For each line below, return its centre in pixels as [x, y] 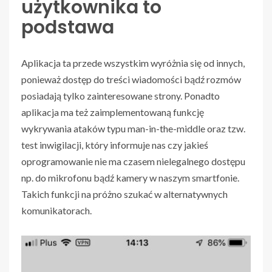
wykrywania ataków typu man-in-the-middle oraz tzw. [133, 128]
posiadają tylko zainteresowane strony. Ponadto [121, 95]
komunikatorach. [56, 210]
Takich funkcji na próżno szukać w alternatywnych [124, 194]
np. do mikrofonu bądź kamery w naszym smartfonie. [130, 177]
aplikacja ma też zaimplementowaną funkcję [113, 112]
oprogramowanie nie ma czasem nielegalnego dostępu [133, 161]
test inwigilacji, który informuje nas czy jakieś [115, 144]
